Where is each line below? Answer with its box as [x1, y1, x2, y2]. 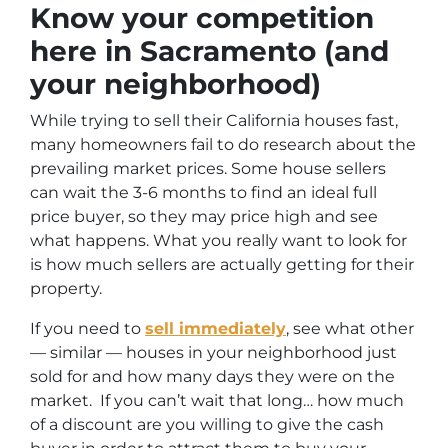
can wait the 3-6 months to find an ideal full [30, 183, 377, 203]
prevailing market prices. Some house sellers [30, 159, 386, 179]
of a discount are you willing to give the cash [30, 415, 384, 435]
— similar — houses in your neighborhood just [30, 343, 397, 363]
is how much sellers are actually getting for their [30, 255, 414, 275]
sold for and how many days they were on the [30, 367, 395, 387]
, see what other [286, 319, 414, 339]
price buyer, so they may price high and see [30, 207, 378, 227]
